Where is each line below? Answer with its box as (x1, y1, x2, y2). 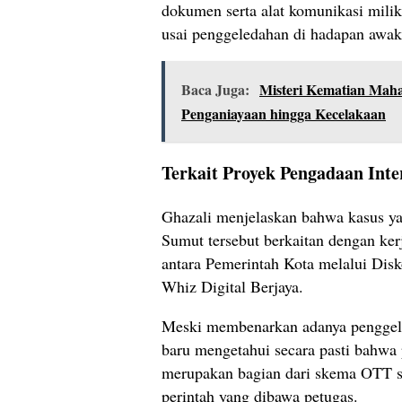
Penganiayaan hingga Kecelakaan (181, 103, 386, 125)
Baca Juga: (181, 79, 249, 100)
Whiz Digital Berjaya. (162, 275, 303, 298)
